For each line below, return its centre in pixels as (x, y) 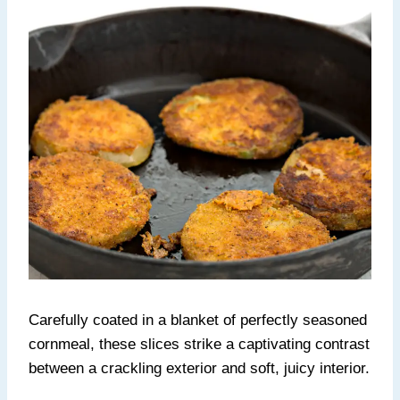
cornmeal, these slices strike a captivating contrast (199, 344)
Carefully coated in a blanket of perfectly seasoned (198, 320)
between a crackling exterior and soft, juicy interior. (199, 368)
